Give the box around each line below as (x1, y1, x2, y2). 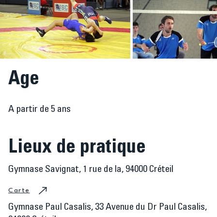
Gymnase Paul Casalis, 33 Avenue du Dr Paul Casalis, (8, 203, 207, 213)
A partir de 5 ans (8, 105, 71, 115)
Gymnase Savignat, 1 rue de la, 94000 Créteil (8, 165, 173, 175)
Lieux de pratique (8, 139, 146, 158)
